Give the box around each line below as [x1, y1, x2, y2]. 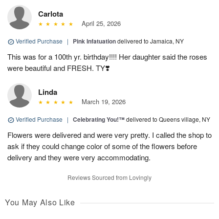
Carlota [38, 8, 63, 20]
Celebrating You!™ [73, 115, 125, 124]
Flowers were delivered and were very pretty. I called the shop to [7, 130, 212, 140]
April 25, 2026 [77, 19, 121, 28]
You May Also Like [5, 197, 75, 208]
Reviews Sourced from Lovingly [67, 173, 152, 182]
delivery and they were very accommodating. [7, 152, 151, 163]
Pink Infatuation [73, 37, 116, 46]
